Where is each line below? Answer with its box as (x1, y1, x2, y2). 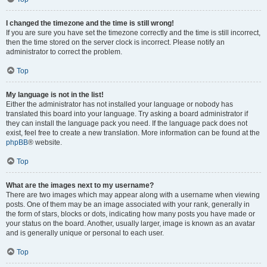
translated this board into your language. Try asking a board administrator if (6, 110, 248, 118)
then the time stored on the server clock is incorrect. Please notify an (6, 38, 225, 46)
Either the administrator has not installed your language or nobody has (6, 100, 233, 108)
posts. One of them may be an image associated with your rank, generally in (6, 200, 250, 209)
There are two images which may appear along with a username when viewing (6, 191, 260, 199)
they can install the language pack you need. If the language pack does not (6, 119, 247, 128)
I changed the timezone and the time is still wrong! (6, 19, 174, 27)
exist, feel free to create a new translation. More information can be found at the (6, 129, 260, 137)
